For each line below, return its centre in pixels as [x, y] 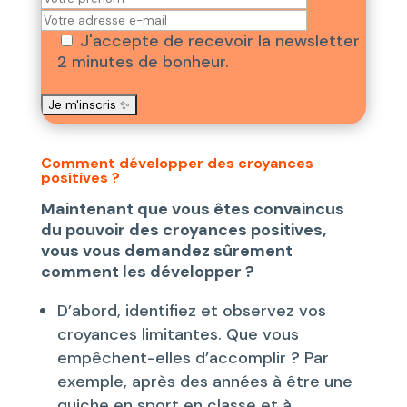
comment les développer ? [147, 271]
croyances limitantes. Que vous [178, 334]
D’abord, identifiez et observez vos [191, 310]
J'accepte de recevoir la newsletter [219, 40]
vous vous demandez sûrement [166, 250]
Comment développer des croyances [177, 163]
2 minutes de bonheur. [143, 61]
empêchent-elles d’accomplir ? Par [193, 357]
